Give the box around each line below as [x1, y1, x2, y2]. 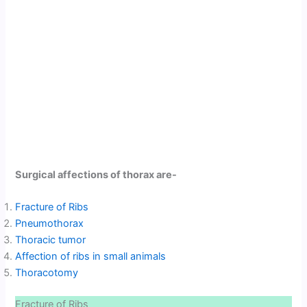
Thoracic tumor [15, 234, 86, 247]
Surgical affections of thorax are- [15, 168, 177, 181]
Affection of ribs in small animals [15, 250, 167, 263]
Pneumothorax [15, 217, 84, 230]
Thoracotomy [15, 267, 79, 280]
